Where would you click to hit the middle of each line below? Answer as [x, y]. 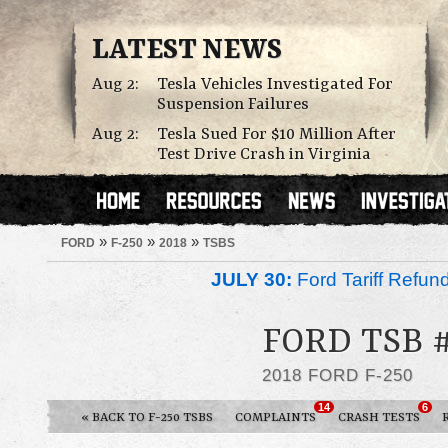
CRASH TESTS [379, 417]
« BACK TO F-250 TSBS [147, 417]
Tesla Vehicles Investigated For [275, 84]
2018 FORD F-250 [337, 375]
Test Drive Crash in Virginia [264, 154]
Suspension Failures [233, 104]
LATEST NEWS [187, 51]
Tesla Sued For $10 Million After [276, 134]
